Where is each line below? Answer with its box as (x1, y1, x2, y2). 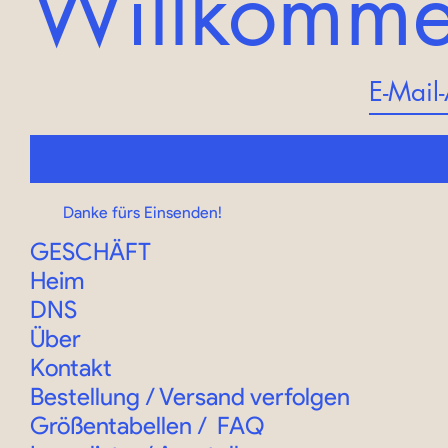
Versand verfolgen (159, 381, 350, 411)
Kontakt (30, 352, 112, 382)
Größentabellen (30, 410, 192, 440)
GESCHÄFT (30, 236, 151, 266)
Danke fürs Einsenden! (63, 202, 223, 222)
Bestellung (30, 381, 140, 411)
